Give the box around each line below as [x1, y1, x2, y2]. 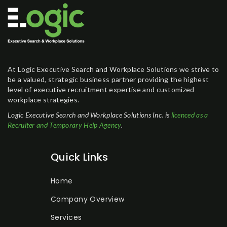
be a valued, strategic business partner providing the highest [8, 75, 209, 84]
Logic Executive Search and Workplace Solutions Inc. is [8, 110, 171, 119]
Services [51, 212, 82, 222]
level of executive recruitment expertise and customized [8, 85, 195, 94]
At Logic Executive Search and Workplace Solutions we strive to [8, 65, 219, 73]
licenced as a [171, 110, 208, 119]
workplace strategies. [8, 95, 80, 104]
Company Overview [51, 194, 125, 204]
